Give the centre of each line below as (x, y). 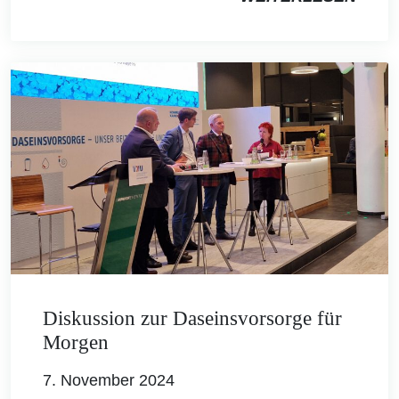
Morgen (76, 343)
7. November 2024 (109, 381)
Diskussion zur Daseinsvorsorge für (192, 319)
